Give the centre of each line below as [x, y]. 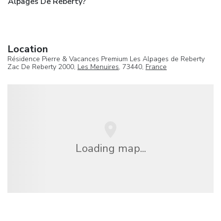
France [156, 67]
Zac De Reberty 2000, [42, 67]
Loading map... [110, 148]
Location [28, 49]
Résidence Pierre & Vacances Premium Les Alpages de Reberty [106, 59]
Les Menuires [98, 67]
